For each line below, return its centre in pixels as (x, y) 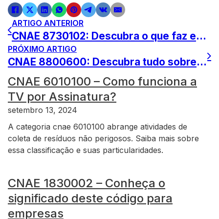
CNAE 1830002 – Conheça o (87, 183)
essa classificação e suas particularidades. (86, 150)
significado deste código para (90, 198)
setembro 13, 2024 (43, 110)
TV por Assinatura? (62, 97)
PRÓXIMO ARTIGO (42, 49)
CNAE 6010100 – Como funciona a (102, 81)
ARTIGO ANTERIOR (48, 23)
